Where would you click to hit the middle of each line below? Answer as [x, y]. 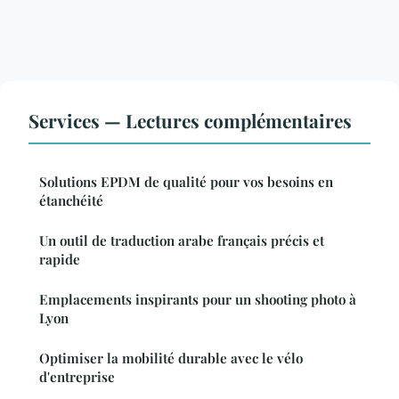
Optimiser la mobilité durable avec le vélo [171, 358]
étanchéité [71, 200]
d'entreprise [77, 376]
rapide [60, 259]
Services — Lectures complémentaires [190, 120]
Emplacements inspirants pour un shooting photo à [198, 299]
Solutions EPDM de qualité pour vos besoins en [186, 181]
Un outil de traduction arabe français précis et [182, 240]
